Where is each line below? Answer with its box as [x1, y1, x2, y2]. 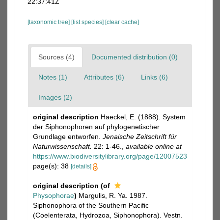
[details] [71, 163, 91, 170]
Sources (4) [38, 53, 75, 61]
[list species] [71, 19, 105, 26]
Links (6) [141, 73, 168, 81]
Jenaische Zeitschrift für [103, 133, 177, 140]
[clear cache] [105, 19, 139, 26]
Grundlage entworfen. [33, 133, 103, 140]
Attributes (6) [84, 73, 124, 81]
